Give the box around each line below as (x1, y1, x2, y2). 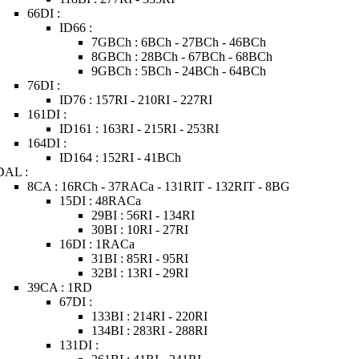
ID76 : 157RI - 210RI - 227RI (59, 93, 213, 107)
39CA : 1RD (27, 280, 93, 294)
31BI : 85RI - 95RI (91, 252, 189, 265)
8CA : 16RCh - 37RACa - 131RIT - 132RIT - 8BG (27, 179, 291, 193)
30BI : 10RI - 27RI (91, 223, 189, 236)
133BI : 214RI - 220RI (91, 309, 208, 323)
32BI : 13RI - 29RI (91, 266, 189, 280)
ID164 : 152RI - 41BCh (59, 151, 182, 164)
